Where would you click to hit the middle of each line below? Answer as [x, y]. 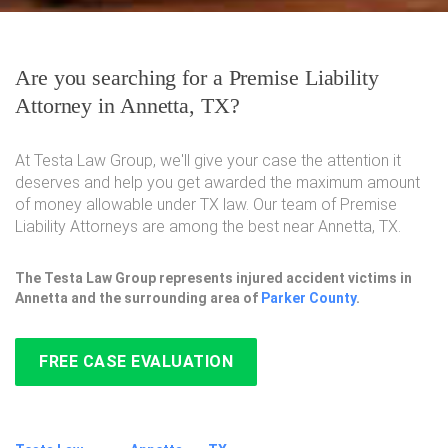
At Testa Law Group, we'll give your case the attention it [208, 160]
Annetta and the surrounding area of [138, 298]
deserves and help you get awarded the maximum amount [217, 182]
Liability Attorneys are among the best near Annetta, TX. [208, 226]
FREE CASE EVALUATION [136, 361]
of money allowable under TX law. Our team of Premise [206, 204]
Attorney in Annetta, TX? [127, 105]
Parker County [308, 298]
